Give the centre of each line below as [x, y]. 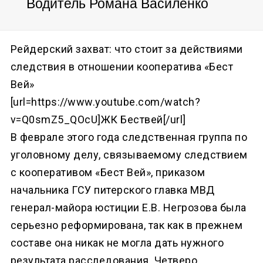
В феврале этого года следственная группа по [129, 137]
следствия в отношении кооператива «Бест [122, 66]
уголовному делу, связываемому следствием [129, 154]
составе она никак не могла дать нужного [117, 242]
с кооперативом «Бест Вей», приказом [108, 172]
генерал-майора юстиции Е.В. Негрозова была [128, 207]
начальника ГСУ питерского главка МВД [112, 190]
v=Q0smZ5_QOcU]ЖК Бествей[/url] [98, 119]
